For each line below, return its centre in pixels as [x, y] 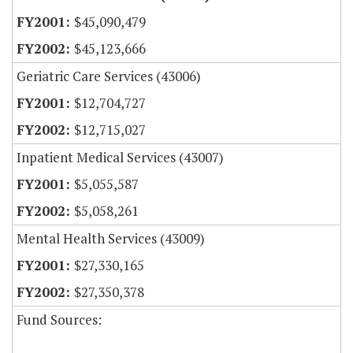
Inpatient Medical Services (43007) [120, 158]
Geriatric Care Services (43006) [109, 76]
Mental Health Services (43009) [111, 239]
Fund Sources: [59, 320]
